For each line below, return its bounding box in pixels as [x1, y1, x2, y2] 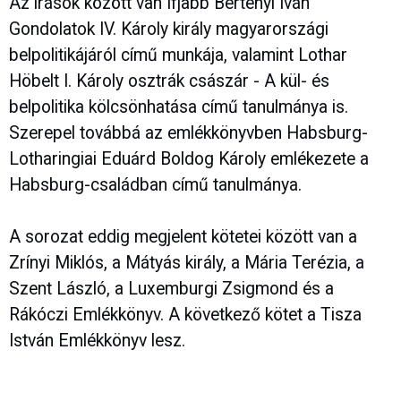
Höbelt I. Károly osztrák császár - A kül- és [9, 71, 329, 92]
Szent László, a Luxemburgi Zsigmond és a [9, 278, 334, 300]
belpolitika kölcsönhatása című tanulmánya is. [9, 97, 348, 118]
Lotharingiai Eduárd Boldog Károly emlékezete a [9, 149, 369, 170]
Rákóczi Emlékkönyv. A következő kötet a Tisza [9, 304, 362, 326]
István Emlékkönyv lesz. [9, 330, 185, 352]
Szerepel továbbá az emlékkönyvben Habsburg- [9, 123, 368, 144]
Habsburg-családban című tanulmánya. [9, 175, 302, 196]
